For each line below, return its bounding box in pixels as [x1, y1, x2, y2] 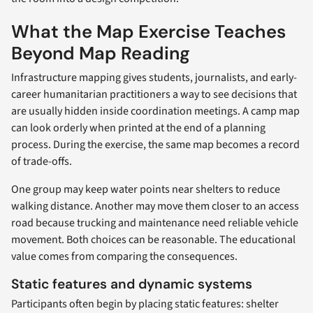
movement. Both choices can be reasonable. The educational [11, 232, 296, 248]
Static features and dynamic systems [11, 275, 252, 293]
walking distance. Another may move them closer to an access [11, 198, 299, 214]
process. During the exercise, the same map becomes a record [11, 137, 300, 153]
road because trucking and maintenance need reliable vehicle [11, 215, 298, 231]
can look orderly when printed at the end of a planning [11, 120, 265, 136]
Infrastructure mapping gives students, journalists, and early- [11, 70, 297, 86]
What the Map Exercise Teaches [11, 20, 286, 44]
